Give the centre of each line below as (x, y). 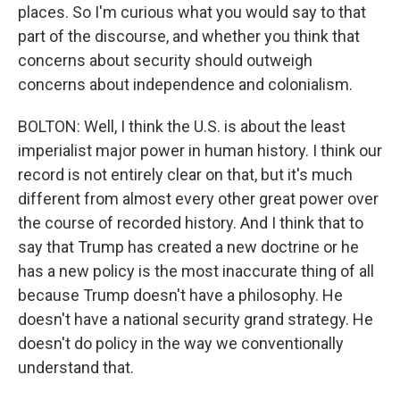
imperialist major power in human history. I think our (200, 150)
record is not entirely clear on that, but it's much (185, 175)
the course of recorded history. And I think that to (191, 223)
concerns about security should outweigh (165, 60)
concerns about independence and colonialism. (185, 84)
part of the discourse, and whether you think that (189, 36)
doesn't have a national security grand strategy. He (196, 319)
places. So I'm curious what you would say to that (192, 12)
